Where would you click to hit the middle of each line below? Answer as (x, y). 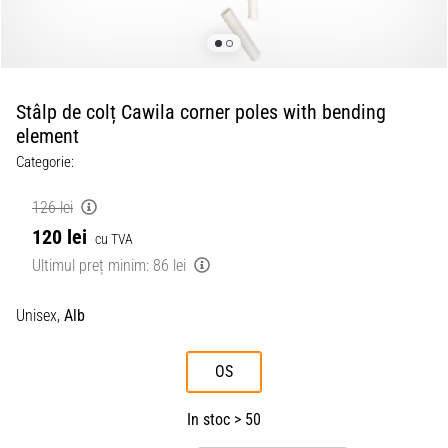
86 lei (169, 265)
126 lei (52, 207)
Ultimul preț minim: (90, 265)
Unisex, (38, 315)
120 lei (59, 237)
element (47, 136)
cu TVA (114, 239)
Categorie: (45, 162)
